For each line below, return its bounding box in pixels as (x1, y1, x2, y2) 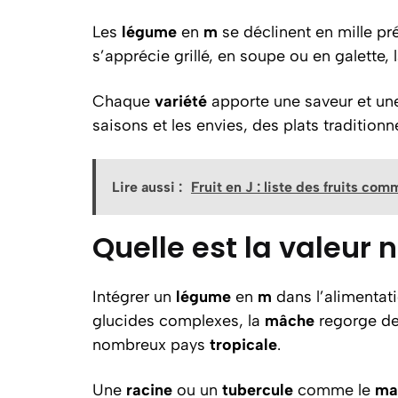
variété (155, 91, 207, 111)
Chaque (92, 91, 155, 111)
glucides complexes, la (92, 310, 265, 330)
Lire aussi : (112, 178, 182, 195)
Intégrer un (92, 286, 176, 306)
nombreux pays (92, 334, 210, 354)
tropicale (210, 334, 277, 354)
